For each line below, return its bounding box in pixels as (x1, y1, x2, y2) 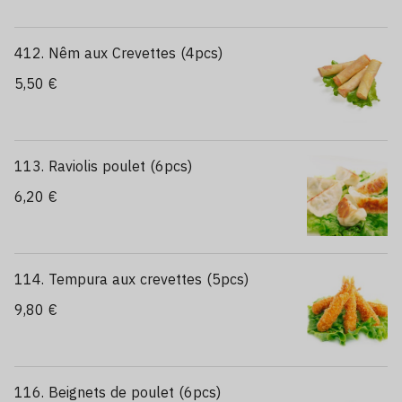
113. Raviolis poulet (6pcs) (14, 157, 192, 175)
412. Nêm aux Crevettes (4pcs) (14, 44, 223, 62)
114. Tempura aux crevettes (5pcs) (14, 270, 249, 288)
